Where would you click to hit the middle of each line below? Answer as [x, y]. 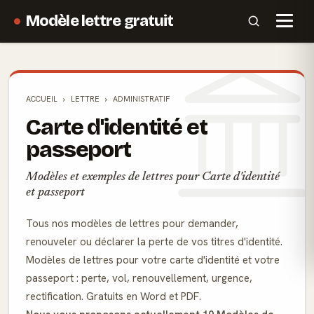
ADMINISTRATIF [141, 99]
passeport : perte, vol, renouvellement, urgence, [139, 278]
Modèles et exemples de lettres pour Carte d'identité [153, 177]
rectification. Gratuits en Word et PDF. [114, 296]
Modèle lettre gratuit [100, 21]
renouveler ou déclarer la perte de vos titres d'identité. [154, 242]
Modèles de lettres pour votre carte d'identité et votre [153, 260]
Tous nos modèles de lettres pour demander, [132, 224]
